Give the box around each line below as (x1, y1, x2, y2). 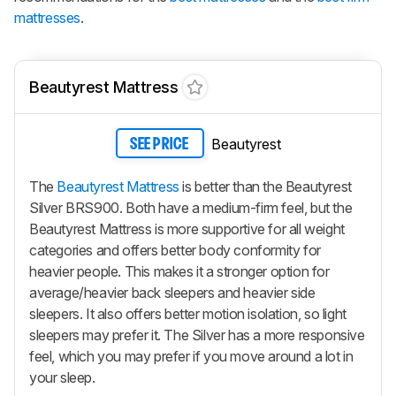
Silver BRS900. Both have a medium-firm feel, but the (29, 198, 353, 217)
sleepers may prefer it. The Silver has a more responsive (29, 325, 365, 344)
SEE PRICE (130, 137, 189, 153)
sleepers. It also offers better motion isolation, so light (29, 304, 346, 323)
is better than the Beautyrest (179, 177, 352, 195)
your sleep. (29, 368, 95, 386)
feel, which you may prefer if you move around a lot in (29, 346, 354, 365)
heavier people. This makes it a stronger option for (29, 262, 330, 280)
